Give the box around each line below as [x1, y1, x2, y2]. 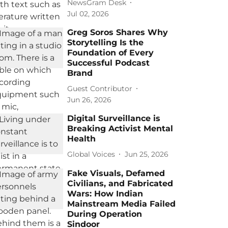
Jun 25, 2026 [125, 149, 169, 159]
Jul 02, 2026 [67, 9, 109, 18]
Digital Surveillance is [67, 113, 161, 123]
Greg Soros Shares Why [67, 27, 168, 37]
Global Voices [67, 149, 116, 159]
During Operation [67, 209, 142, 219]
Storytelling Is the [67, 38, 144, 47]
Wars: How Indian [67, 189, 144, 198]
